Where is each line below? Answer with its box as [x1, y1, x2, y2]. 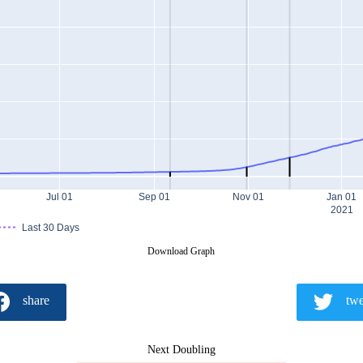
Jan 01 [327, 191, 357, 203]
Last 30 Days [22, 222, 79, 234]
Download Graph [147, 245, 216, 257]
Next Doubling [147, 343, 216, 356]
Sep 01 [139, 191, 171, 203]
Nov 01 [232, 191, 264, 203]
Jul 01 [46, 191, 74, 203]
